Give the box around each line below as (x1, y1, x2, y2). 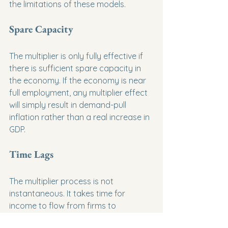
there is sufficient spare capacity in (9, 63, 143, 73)
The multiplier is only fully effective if (9, 51, 145, 61)
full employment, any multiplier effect (9, 88, 150, 98)
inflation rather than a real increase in (9, 112, 152, 122)
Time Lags (9, 148, 53, 161)
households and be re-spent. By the (9, 213, 145, 223)
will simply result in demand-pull (9, 100, 128, 110)
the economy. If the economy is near (9, 75, 148, 85)
